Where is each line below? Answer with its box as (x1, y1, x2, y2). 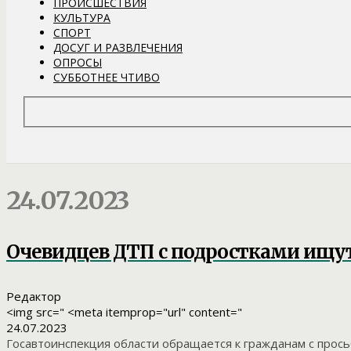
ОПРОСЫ (53, 54, 102, 70)
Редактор (6, 288, 61, 304)
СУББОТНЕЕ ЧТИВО (53, 69, 160, 85)
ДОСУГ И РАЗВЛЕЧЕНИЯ (53, 39, 183, 55)
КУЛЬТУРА (53, 9, 110, 25)
